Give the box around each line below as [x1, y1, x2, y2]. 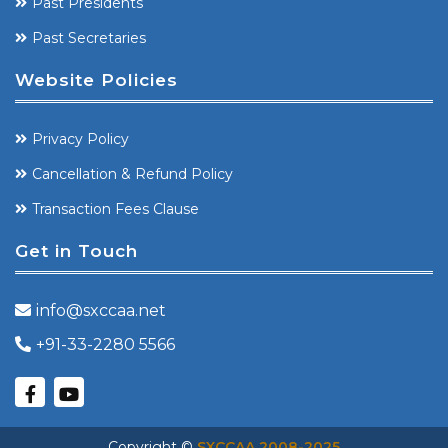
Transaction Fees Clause [32, 200, 199, 219]
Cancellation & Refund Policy [32, 165, 233, 184]
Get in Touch [15, 241, 138, 262]
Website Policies [15, 70, 178, 91]
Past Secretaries [32, 29, 146, 48]
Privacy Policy [32, 130, 129, 149]
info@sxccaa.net [36, 301, 166, 321]
